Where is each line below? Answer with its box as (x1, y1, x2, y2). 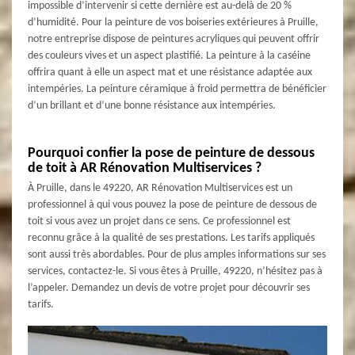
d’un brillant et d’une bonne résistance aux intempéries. (28, 99, 276, 112)
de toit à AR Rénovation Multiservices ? (28, 160, 261, 176)
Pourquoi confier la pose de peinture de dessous (28, 145, 315, 161)
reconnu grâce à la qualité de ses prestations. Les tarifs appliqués (28, 231, 315, 244)
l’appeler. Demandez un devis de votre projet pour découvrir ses (28, 281, 310, 294)
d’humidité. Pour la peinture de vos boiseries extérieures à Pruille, (28, 16, 319, 29)
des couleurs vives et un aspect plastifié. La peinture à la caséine (28, 49, 311, 62)
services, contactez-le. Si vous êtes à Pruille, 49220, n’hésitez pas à (28, 265, 323, 277)
